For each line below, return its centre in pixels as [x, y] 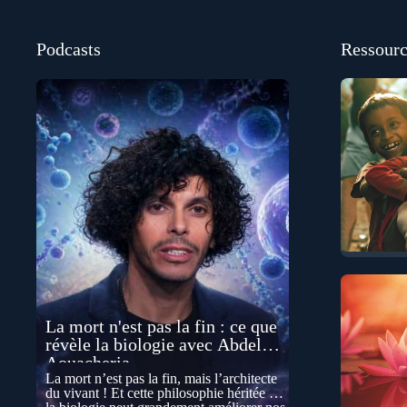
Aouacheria [88, 363]
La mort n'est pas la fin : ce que [161, 327]
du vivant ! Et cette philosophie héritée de [164, 393]
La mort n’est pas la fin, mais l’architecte [161, 379]
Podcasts [69, 50]
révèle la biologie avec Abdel [154, 345]
